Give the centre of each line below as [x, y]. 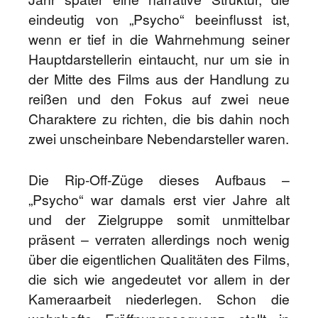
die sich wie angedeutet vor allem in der [159, 279]
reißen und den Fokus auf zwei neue [159, 99]
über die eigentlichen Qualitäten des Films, [159, 259]
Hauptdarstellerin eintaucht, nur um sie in [159, 59]
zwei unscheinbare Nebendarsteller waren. [159, 138]
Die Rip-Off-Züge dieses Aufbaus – [159, 180]
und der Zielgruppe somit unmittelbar [159, 219]
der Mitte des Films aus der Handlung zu [159, 79]
